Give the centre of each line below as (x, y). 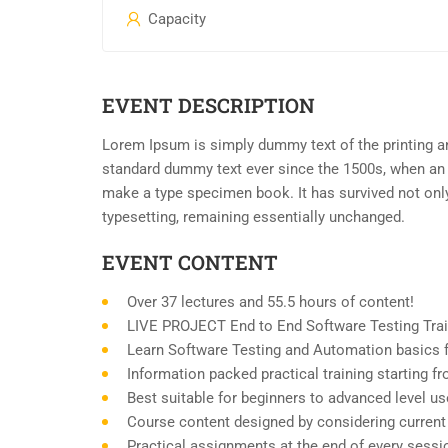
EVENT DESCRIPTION (208, 105)
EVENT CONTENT (190, 262)
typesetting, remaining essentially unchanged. (253, 217)
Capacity (175, 19)
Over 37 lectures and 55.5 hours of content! (270, 302)
